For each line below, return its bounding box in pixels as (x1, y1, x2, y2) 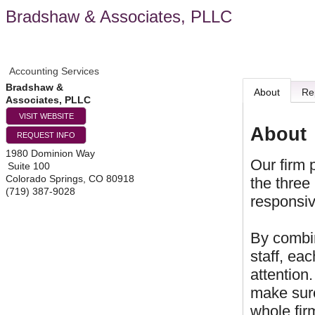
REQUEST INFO (17, 131, 75, 139)
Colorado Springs (6, 173, 83, 184)
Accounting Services (9, 65, 99, 77)
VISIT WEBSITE (18, 112, 74, 120)
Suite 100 (8, 160, 50, 172)
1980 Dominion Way (6, 148, 95, 159)
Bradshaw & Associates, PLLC (6, 7, 232, 26)
